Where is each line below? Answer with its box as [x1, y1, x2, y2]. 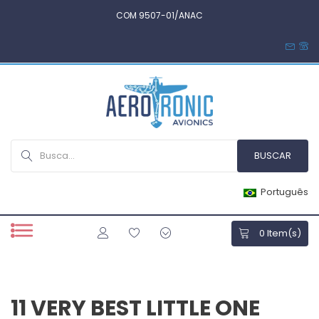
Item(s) [265, 226, 301, 241]
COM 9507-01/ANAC [116, 9, 203, 21]
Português [261, 185, 308, 199]
